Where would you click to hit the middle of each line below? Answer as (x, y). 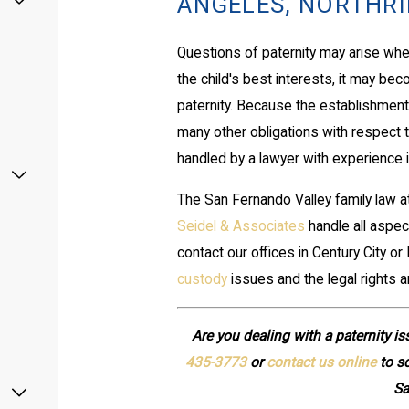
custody (203, 279)
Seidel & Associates (241, 226)
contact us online (321, 362)
